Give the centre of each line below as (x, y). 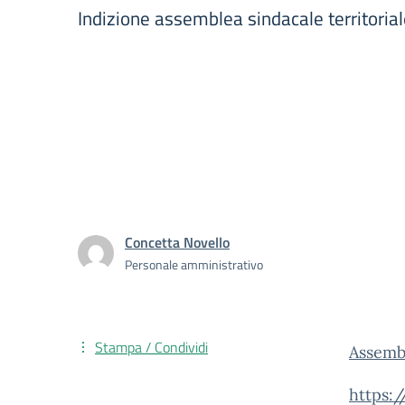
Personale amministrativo (194, 264)
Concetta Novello (177, 242)
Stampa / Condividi (151, 347)
